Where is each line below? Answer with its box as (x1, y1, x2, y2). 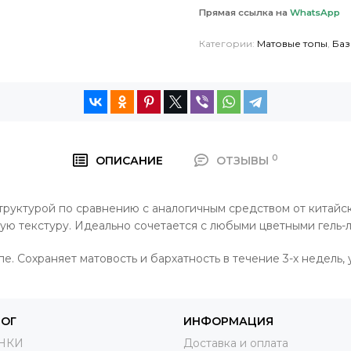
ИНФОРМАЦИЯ (183, 313, 273, 328)
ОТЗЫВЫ (216, 153, 273, 168)
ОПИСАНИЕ (95, 153, 163, 168)
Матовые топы (257, 37, 327, 49)
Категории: (199, 37, 257, 49)
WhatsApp (290, 6, 340, 18)
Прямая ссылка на (199, 6, 290, 18)
